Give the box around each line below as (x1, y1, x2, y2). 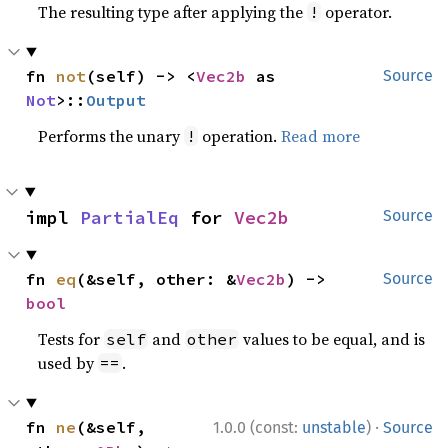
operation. (198, 124, 282, 147)
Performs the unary (38, 124, 185, 147)
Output (86, 89, 147, 110)
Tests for (38, 327, 105, 350)
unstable (302, 417, 366, 437)
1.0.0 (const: (213, 417, 302, 437)
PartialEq (80, 205, 179, 229)
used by (38, 351, 99, 374)
